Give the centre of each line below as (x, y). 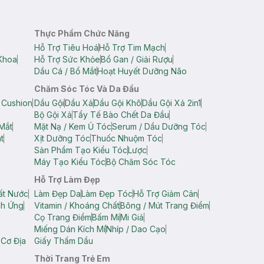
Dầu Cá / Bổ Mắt (65, 71)
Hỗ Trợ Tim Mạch (132, 47)
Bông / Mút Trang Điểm (164, 205)
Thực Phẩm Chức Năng (82, 33)
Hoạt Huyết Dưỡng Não (142, 71)
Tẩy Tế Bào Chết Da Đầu (121, 115)
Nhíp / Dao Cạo (136, 229)
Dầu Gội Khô (117, 103)
